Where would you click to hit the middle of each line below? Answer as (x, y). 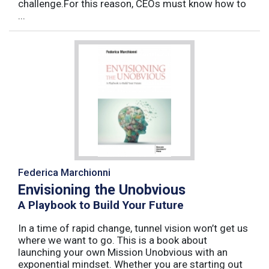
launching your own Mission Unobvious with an (123, 252)
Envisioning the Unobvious (102, 189)
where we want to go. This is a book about (113, 240)
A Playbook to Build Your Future (101, 205)
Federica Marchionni (64, 173)
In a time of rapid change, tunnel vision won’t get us (133, 228)
